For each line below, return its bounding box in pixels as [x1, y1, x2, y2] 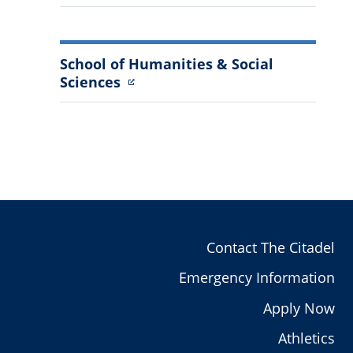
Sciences [59, 72, 124, 91]
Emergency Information [178, 268, 335, 288]
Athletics [277, 328, 335, 347]
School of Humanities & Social [59, 54, 273, 73]
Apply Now [262, 298, 335, 318]
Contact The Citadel [206, 238, 335, 258]
